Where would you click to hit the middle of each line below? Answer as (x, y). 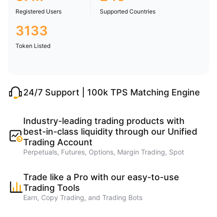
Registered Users (39, 11)
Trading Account (58, 142)
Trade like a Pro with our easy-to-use (101, 177)
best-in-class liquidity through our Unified (110, 132)
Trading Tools (52, 188)
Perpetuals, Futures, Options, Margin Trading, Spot (104, 152)
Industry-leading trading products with (104, 121)
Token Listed (33, 46)
